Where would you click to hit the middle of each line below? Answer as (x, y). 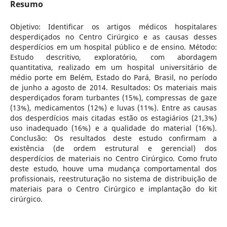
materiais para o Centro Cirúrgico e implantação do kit (113, 189)
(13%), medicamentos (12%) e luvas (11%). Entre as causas (113, 108)
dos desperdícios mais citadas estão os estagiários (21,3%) (113, 118)
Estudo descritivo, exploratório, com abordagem (113, 57)
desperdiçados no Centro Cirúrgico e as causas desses (113, 37)
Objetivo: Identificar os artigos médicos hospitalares (113, 27)
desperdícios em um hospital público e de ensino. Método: (113, 47)
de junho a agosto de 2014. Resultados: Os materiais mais (113, 87)
